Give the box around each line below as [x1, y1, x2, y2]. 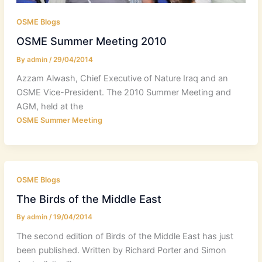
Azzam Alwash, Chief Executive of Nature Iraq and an [16, 73, 228, 84]
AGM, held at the [16, 101, 83, 112]
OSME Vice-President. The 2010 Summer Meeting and [16, 87, 231, 98]
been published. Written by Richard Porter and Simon [16, 245, 226, 256]
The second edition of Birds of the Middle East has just [16, 231, 233, 242]
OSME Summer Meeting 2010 [16, 34, 167, 47]
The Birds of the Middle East [16, 192, 161, 205]
